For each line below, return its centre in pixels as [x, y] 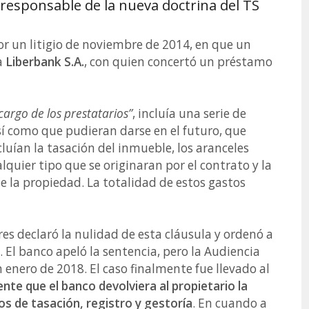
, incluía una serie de [189, 113]
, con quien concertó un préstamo [178, 61]
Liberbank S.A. [45, 61]
